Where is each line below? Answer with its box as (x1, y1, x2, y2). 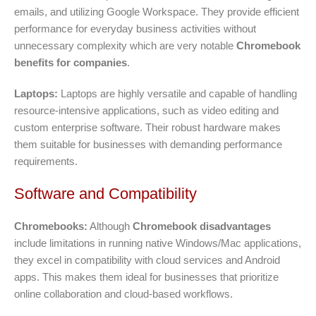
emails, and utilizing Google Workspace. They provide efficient (14, 5, 299, 18)
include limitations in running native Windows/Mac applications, (14, 236, 301, 249)
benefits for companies (14, 56, 127, 68)
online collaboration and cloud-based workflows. (14, 287, 233, 300)
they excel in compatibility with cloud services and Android (14, 253, 280, 266)
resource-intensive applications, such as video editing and (14, 104, 279, 116)
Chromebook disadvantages (133, 219, 271, 232)
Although (87, 219, 133, 232)
